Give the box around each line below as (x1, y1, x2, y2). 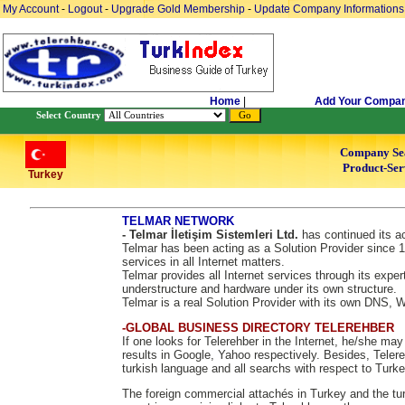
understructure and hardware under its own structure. (121, 282, 397, 296)
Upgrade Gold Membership (111, 3, 248, 15)
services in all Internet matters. (121, 255, 285, 268)
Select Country (36, 110, 101, 120)
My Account (3, 3, 61, 15)
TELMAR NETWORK (121, 214, 234, 228)
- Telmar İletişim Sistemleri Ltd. (121, 228, 302, 241)
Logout (68, 3, 102, 15)
